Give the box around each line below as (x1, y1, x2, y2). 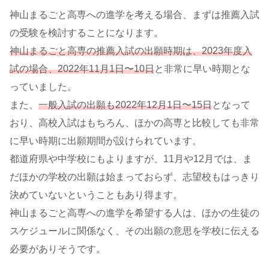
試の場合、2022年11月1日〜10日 (10, 64, 154, 74)
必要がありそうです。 (10, 244, 106, 255)
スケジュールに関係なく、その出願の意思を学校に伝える (10, 226, 259, 237)
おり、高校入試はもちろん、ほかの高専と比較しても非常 (10, 118, 259, 128)
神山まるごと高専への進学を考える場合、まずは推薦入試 (10, 10, 259, 20)
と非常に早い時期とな (154, 64, 250, 74)
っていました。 (10, 82, 77, 92)
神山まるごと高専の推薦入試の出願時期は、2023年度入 (10, 46, 252, 56)
